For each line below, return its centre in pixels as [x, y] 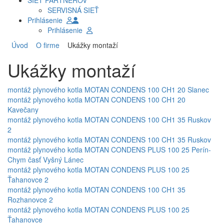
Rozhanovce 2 [30, 200]
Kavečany [23, 110]
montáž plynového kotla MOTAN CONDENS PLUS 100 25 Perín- [109, 150]
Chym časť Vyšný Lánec [45, 160]
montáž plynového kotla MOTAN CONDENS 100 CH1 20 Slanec [108, 90]
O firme [46, 45]
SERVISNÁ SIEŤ [73, 10]
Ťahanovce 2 [28, 180]
